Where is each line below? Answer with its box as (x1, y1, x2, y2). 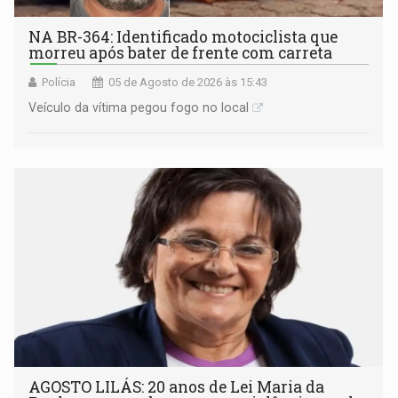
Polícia (42, 75, 76, 89)
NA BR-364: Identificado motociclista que (28, 26, 338, 47)
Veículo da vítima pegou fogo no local (28, 99, 250, 115)
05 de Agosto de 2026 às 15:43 (108, 75, 268, 89)
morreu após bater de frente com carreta (28, 42, 333, 63)
